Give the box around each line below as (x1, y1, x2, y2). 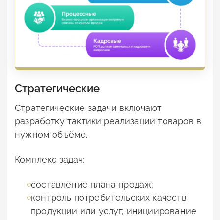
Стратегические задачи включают (15, 103, 162, 113)
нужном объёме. (15, 129, 88, 140)
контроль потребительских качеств (31, 192, 187, 203)
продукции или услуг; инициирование (31, 206, 197, 217)
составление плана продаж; (31, 179, 154, 190)
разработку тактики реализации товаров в (15, 116, 202, 127)
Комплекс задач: (15, 154, 84, 165)
